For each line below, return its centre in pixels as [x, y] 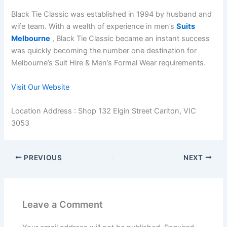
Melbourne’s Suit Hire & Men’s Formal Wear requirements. [109, 63]
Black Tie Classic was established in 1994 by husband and [112, 14]
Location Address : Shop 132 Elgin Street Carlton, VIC [104, 111]
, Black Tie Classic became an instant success [130, 39]
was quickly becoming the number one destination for [104, 51]
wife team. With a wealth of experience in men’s [94, 27]
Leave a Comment [63, 204]
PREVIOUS [42, 157]
